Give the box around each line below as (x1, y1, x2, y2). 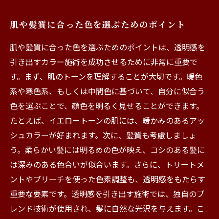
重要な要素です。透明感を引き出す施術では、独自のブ (10, 188, 204, 199)
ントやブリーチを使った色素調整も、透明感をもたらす (10, 173, 205, 185)
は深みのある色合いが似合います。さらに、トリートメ (10, 158, 204, 170)
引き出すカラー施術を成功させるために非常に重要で (10, 56, 197, 67)
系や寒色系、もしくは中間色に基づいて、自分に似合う (10, 85, 205, 97)
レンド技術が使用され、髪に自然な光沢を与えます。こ (10, 202, 204, 214)
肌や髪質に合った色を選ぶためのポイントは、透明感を (10, 41, 205, 53)
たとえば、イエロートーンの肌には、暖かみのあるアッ (10, 114, 205, 126)
